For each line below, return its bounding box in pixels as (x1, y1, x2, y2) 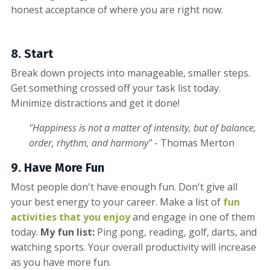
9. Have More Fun (11, 160, 104, 175)
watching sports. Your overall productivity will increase (11, 240, 256, 254)
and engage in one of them (130, 210, 255, 224)
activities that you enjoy (11, 210, 130, 224)
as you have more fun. (11, 255, 111, 269)
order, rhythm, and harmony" (29, 136, 152, 149)
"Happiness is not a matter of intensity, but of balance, (29, 121, 256, 134)
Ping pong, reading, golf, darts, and (95, 225, 257, 239)
